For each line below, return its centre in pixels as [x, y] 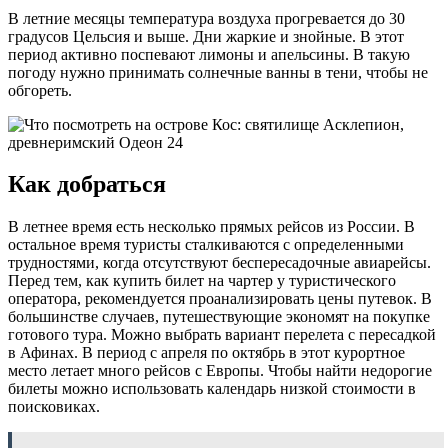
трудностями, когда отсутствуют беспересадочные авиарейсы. [219, 263]
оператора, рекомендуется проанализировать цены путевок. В [220, 299]
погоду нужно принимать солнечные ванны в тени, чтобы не [218, 72]
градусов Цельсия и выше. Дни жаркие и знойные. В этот [206, 36]
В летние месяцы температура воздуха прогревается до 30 [206, 18]
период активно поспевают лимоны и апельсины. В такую [209, 54]
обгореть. [40, 90]
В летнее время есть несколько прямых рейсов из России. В [211, 227]
